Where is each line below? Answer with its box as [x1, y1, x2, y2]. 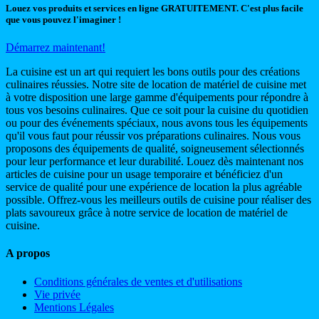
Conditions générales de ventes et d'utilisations [34, 275, 242, 288]
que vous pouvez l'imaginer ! [6, 14, 121, 25]
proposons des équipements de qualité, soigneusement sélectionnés [6, 142, 304, 155]
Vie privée [34, 288, 80, 300]
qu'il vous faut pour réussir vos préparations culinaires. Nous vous [6, 130, 300, 142]
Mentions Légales [34, 300, 114, 313]
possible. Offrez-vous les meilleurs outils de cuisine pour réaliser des [6, 194, 311, 206]
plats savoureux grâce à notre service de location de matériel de [6, 206, 288, 219]
